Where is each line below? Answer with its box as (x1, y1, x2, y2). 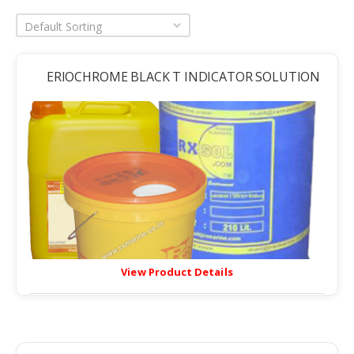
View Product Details (121, 264, 233, 279)
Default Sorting (24, 19, 102, 34)
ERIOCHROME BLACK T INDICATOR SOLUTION (46, 68, 321, 85)
